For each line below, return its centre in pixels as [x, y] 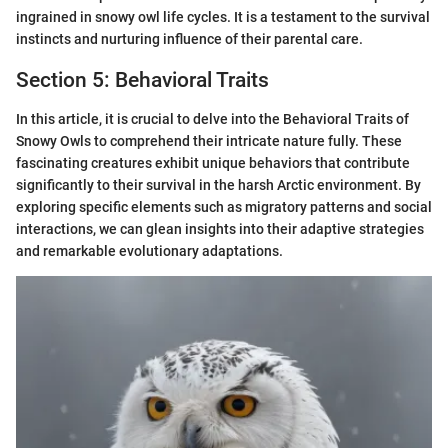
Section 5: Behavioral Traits [142, 80]
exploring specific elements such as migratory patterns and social [224, 206]
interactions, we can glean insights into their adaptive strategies [220, 228]
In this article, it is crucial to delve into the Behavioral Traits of [212, 118]
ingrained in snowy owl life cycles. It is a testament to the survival [223, 17]
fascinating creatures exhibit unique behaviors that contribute [213, 162]
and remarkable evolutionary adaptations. [149, 250]
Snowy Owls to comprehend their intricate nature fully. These [209, 140]
